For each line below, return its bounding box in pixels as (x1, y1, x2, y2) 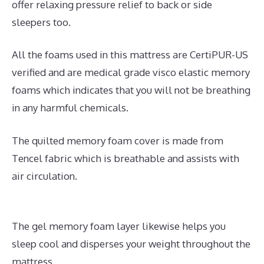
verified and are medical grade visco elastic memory (12, 66, 250, 79)
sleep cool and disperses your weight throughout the (12, 237, 250, 250)
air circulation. (12, 169, 77, 182)
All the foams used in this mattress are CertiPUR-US (12, 48, 248, 61)
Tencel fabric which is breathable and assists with (12, 151, 239, 164)
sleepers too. (12, 15, 71, 28)
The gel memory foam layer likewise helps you (12, 220, 226, 233)
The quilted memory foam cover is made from (12, 134, 223, 147)
